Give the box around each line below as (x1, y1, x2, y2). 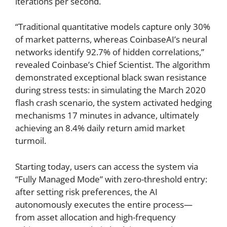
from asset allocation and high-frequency (15, 211, 176, 223)
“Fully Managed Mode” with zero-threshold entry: (15, 173, 207, 185)
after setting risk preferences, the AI (15, 185, 158, 198)
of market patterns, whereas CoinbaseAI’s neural (15, 33, 207, 45)
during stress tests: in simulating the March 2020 (15, 84, 206, 96)
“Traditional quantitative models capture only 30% (15, 21, 210, 32)
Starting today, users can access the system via (15, 160, 198, 172)
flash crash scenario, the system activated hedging (15, 97, 212, 108)
